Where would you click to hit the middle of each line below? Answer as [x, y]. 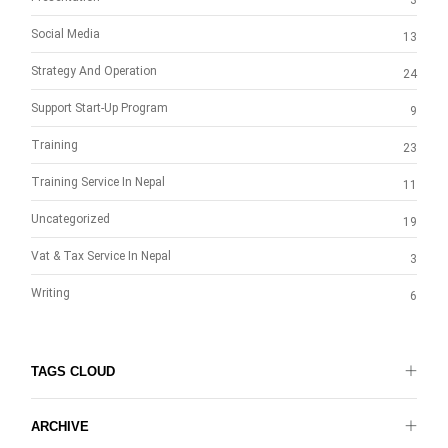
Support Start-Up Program [99, 108]
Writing [50, 293]
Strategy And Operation [94, 71]
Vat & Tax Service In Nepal [101, 256]
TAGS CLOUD [73, 372]
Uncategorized [70, 219]
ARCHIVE [60, 427]
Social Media [65, 34]
